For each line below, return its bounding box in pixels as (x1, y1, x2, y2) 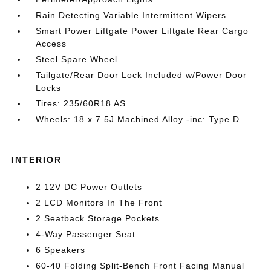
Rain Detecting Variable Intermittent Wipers (36, 10, 227, 20)
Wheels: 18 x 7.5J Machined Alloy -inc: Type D (36, 114, 240, 124)
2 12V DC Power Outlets (36, 182, 143, 192)
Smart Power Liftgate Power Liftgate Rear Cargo (36, 26, 249, 36)
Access (36, 39, 67, 48)
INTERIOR (11, 155, 62, 165)
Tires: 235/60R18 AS (36, 99, 126, 108)
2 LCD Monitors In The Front (36, 198, 163, 207)
